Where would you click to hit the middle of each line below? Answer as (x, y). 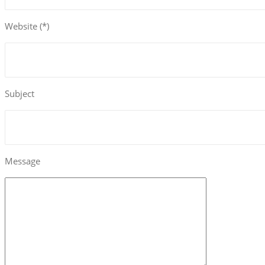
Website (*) (27, 26)
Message (22, 161)
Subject (20, 93)
